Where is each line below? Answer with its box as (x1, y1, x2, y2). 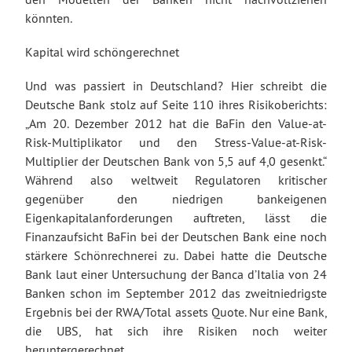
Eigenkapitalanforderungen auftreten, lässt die (25, 210, 327, 226)
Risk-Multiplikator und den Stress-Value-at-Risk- (25, 134, 327, 151)
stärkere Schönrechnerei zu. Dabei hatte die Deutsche (25, 247, 327, 264)
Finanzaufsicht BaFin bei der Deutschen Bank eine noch (25, 229, 327, 245)
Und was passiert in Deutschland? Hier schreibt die (25, 78, 327, 94)
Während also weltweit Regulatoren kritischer (25, 172, 327, 189)
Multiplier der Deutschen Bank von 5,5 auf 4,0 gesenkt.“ (25, 153, 327, 170)
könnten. (25, 9, 72, 26)
